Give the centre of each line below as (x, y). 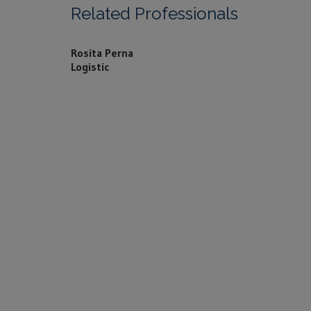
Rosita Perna (102, 52)
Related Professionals (154, 13)
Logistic (90, 66)
